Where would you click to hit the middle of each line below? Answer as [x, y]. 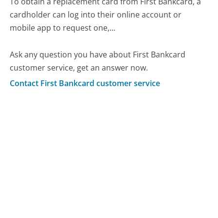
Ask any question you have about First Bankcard [98, 54]
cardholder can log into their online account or [96, 14]
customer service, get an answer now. [79, 67]
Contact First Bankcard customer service [85, 83]
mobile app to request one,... [63, 27]
